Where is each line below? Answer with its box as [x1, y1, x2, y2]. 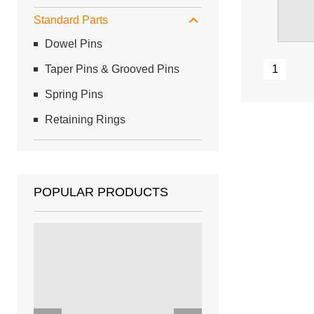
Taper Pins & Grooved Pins [45, 63, 179, 76]
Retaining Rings [45, 114, 125, 126]
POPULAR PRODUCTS [34, 185, 168, 200]
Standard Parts [34, 14, 108, 27]
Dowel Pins [45, 38, 102, 50]
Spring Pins [45, 88, 103, 101]
